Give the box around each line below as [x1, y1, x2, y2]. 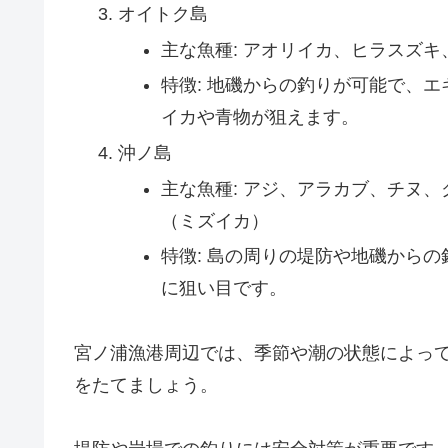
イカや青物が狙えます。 [161, 107, 360, 128]
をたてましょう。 [74, 374, 218, 395]
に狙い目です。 [161, 278, 288, 299]
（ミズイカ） [161, 210, 270, 231]
